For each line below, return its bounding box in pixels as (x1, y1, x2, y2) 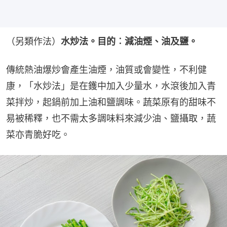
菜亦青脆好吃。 (6, 129, 70, 140)
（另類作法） (6, 35, 61, 47)
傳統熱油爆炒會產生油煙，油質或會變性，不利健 (6, 64, 207, 75)
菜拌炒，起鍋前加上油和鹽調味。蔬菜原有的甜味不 (6, 96, 216, 107)
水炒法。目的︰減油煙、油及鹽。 (61, 35, 198, 47)
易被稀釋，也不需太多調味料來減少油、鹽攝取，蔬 (6, 112, 216, 124)
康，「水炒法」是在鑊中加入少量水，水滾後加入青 (6, 80, 216, 91)
